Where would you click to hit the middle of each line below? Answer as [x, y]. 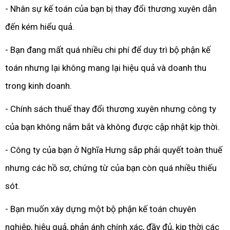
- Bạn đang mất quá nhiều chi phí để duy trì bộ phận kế [108, 50]
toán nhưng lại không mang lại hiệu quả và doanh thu [106, 68]
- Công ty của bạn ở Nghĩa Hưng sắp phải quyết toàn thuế [114, 150]
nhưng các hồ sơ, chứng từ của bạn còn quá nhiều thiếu [111, 168]
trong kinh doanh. [39, 86]
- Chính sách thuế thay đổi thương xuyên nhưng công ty [111, 109]
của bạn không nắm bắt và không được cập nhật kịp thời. [112, 127]
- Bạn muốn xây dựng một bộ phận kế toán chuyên [101, 209]
